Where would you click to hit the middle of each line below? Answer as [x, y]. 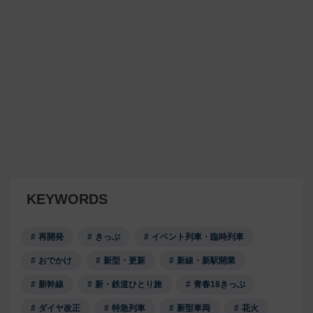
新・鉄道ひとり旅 [129, 285]
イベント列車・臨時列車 [198, 237]
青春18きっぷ [219, 285]
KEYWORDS [67, 199]
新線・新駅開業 [206, 261]
